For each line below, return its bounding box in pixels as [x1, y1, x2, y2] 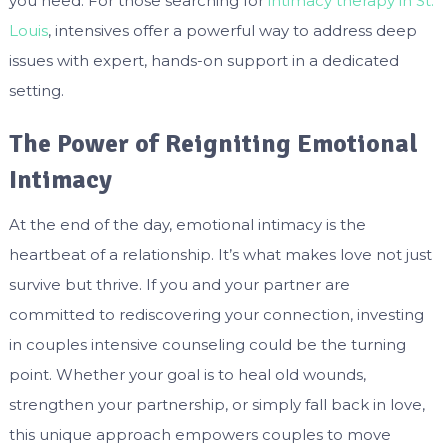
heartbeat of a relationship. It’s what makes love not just [8, 245, 432, 265]
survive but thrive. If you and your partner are [8, 275, 350, 295]
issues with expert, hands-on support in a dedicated [8, 51, 399, 71]
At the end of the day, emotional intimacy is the [8, 215, 366, 235]
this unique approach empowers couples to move [8, 425, 391, 445]
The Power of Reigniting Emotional [8, 128, 418, 161]
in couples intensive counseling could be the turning [8, 335, 406, 355]
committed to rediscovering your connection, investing [8, 305, 424, 325]
